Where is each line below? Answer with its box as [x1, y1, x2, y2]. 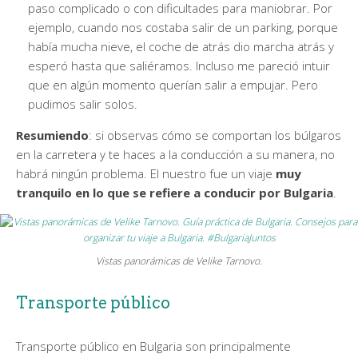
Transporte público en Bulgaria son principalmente [16, 338, 291, 355]
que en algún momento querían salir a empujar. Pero [28, 76, 318, 93]
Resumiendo [16, 126, 89, 143]
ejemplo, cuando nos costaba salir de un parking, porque [28, 18, 338, 35]
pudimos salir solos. [28, 95, 137, 112]
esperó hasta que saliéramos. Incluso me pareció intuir [28, 57, 330, 74]
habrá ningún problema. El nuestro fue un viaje [16, 165, 272, 181]
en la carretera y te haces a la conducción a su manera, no [16, 145, 335, 162]
